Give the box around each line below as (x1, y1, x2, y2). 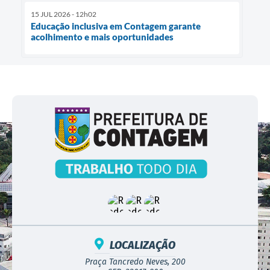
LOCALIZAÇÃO (110, 238, 175, 252)
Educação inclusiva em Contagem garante (31, 20, 201, 31)
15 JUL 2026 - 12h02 (31, 9, 96, 19)
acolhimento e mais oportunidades (31, 31, 174, 42)
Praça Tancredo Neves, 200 (84, 256, 186, 267)
